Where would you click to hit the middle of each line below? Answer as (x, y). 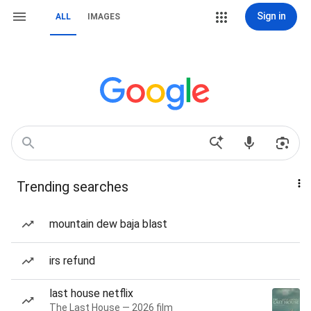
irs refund (72, 261)
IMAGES (104, 17)
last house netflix (91, 293)
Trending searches (73, 187)
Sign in (271, 16)
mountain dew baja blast (108, 224)
